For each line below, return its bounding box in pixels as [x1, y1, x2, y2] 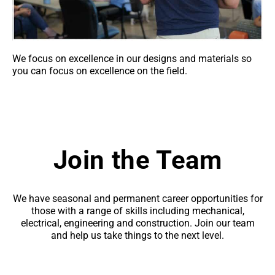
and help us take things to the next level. [51, 230, 224, 242]
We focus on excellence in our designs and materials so [12, 53, 252, 65]
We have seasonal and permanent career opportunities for [12, 193, 263, 205]
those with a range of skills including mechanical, [31, 205, 244, 217]
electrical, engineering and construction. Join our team [20, 217, 255, 230]
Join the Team [53, 145, 222, 176]
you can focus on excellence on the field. [12, 65, 187, 77]
